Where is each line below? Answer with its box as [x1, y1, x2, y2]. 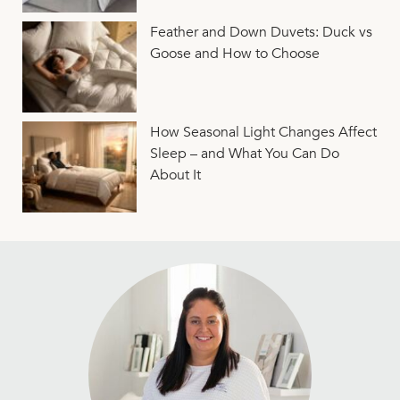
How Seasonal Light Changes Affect [149, 122, 377, 143]
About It [149, 165, 201, 186]
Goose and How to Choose [149, 44, 320, 64]
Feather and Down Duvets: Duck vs [149, 22, 372, 43]
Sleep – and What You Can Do [149, 144, 339, 164]
